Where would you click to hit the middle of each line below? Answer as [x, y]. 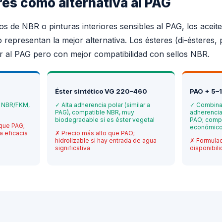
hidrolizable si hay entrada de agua [106, 141]
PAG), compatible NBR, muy [95, 112]
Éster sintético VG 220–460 [101, 91]
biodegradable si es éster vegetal [105, 120]
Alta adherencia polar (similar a [106, 105]
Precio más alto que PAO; [98, 133]
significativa [73, 148]
